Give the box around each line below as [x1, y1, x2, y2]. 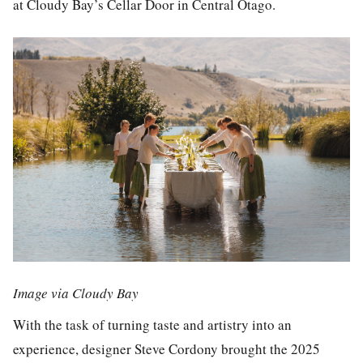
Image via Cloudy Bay [13, 284, 139, 303]
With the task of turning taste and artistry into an [13, 314, 292, 334]
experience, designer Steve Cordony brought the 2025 [13, 339, 320, 358]
